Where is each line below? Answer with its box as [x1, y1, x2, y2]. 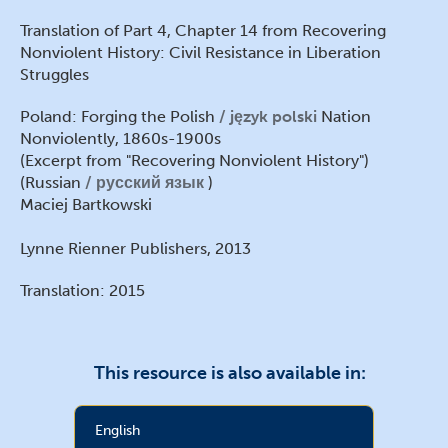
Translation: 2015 [20, 281, 145, 301]
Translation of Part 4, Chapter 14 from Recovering [20, 21, 386, 41]
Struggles [20, 65, 89, 85]
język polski [230, 107, 317, 127]
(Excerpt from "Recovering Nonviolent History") [20, 151, 369, 171]
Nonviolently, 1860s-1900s [20, 129, 221, 149]
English [95, 421, 140, 440]
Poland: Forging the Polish [20, 107, 219, 127]
